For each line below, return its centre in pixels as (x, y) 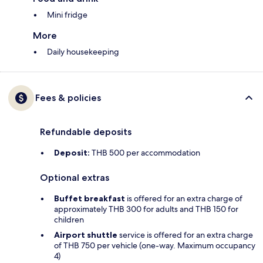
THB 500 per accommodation (145, 153)
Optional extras (75, 178)
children (69, 220)
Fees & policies (68, 98)
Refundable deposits (86, 132)
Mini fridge (67, 15)
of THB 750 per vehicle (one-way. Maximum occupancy (155, 246)
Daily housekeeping (83, 52)
